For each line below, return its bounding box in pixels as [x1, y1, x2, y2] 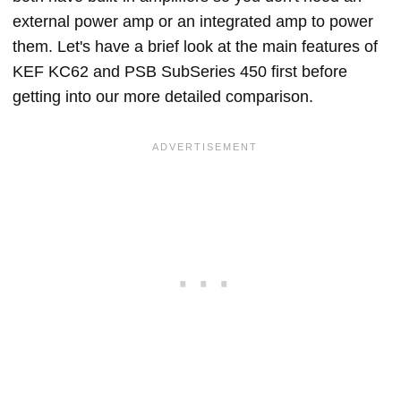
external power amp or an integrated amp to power [13, 13, 373, 30]
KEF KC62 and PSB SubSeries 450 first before [13, 63, 347, 81]
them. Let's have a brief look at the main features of [13, 38, 378, 55]
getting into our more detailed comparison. [13, 88, 313, 106]
